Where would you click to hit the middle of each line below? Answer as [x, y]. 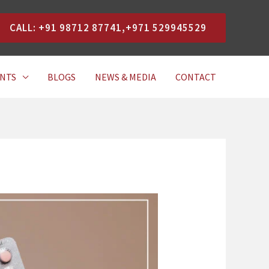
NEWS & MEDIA [125, 77]
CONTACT [196, 77]
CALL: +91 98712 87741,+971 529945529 [108, 27]
